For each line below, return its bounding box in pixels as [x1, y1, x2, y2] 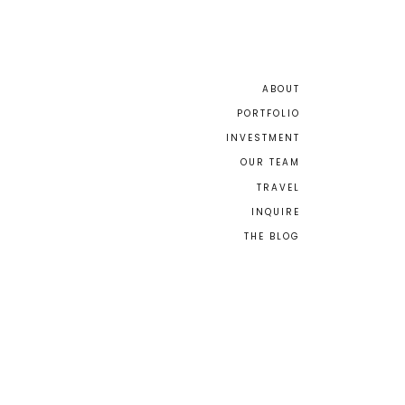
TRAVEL [257, 181, 300, 194]
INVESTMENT [226, 131, 300, 145]
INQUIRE [251, 205, 300, 219]
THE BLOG [244, 230, 300, 243]
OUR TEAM [240, 155, 300, 169]
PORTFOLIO [237, 107, 300, 120]
